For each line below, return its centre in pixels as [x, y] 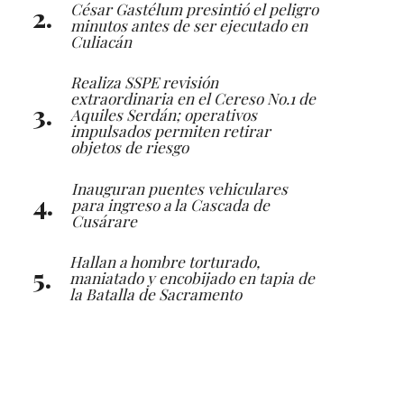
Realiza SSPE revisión [144, 82]
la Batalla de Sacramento [156, 293]
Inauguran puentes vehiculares [179, 188]
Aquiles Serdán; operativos [164, 115]
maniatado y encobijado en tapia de [192, 277]
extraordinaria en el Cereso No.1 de [193, 98]
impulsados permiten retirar [170, 131]
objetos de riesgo [129, 147]
